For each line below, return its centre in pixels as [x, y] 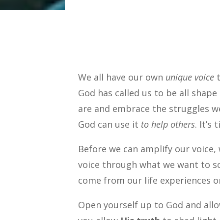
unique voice [189, 77]
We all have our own [121, 77]
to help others [168, 124]
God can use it [110, 124]
